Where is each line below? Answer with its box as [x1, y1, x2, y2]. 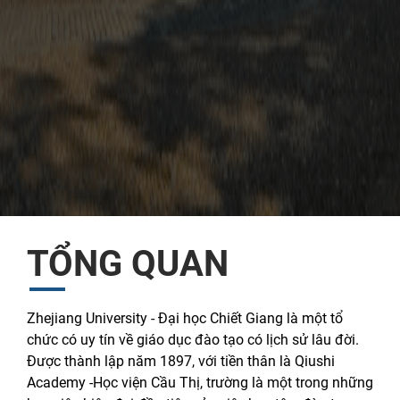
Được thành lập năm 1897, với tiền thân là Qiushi [27, 352, 335, 370]
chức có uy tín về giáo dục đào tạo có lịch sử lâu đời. [27, 330, 359, 348]
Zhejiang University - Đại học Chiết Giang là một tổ [27, 309, 343, 327]
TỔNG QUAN [27, 242, 229, 285]
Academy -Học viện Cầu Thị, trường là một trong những [27, 373, 373, 391]
